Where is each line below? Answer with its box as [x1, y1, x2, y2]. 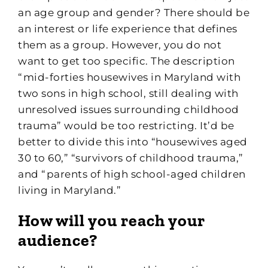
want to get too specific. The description [18, 54, 235, 67]
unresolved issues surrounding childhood [18, 103, 239, 115]
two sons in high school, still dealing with [18, 87, 239, 99]
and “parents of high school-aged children [18, 167, 246, 180]
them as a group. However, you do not [18, 38, 221, 51]
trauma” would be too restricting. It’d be [18, 119, 234, 132]
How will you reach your [18, 210, 205, 230]
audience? [18, 230, 98, 250]
